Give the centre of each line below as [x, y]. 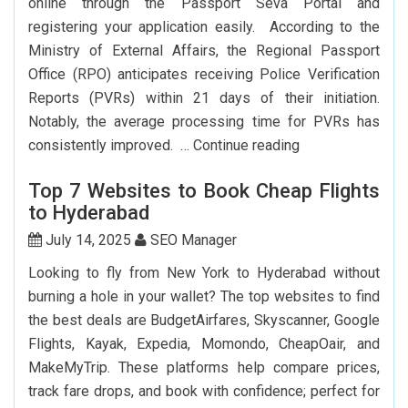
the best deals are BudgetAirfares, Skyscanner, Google [204, 320]
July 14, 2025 [88, 240]
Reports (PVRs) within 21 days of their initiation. [204, 97]
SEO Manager [192, 240]
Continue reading [246, 145]
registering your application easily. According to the [204, 26]
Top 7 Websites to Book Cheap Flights [204, 190]
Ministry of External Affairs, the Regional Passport [204, 50]
